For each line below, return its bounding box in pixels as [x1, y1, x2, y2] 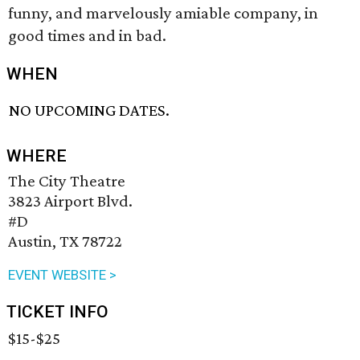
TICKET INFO [6, 302, 108, 322]
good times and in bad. [8, 26, 166, 45]
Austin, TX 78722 [8, 231, 122, 252]
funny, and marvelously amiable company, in [8, 3, 318, 22]
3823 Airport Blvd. [8, 191, 133, 211]
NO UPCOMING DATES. [9, 100, 170, 121]
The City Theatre [8, 171, 125, 191]
